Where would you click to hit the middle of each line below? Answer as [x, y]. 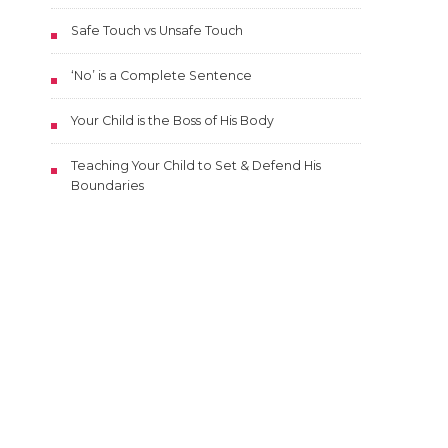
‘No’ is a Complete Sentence [161, 76]
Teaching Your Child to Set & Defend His [196, 166]
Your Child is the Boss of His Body [172, 121]
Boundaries [107, 186]
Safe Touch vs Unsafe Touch [157, 31]
